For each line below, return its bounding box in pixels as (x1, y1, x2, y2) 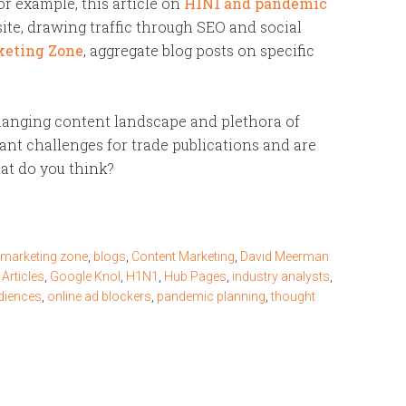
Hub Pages (164, 269, 227, 284)
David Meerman (240, 249, 329, 264)
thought (271, 289, 315, 304)
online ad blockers (47, 289, 151, 304)
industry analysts (232, 269, 330, 284)
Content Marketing (131, 249, 235, 264)
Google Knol (50, 269, 121, 284)
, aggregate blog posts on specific (83, 41, 314, 60)
